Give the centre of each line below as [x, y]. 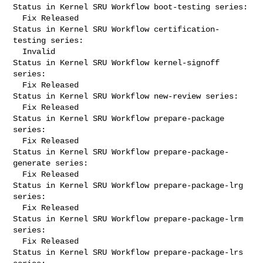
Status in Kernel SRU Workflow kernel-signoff [117, 63]
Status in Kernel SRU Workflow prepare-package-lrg [128, 185]
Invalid [18, 51]
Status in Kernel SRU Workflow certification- [117, 29]
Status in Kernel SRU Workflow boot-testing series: [131, 7]
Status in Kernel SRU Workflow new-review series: [126, 96]
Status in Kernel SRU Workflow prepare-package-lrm [128, 219]
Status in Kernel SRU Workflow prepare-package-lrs [128, 252]
